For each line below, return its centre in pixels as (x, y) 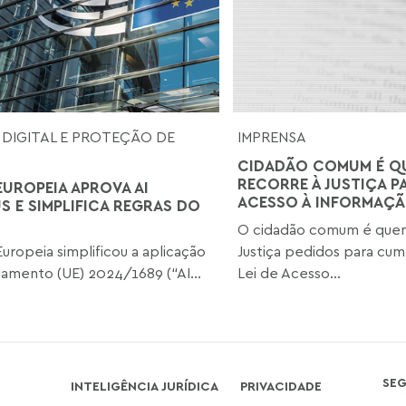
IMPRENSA (271, 136)
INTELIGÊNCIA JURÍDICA (144, 385)
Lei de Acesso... (289, 272)
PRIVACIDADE (280, 385)
